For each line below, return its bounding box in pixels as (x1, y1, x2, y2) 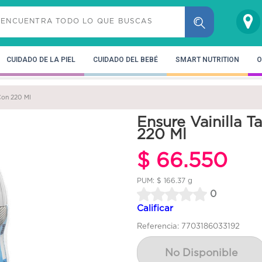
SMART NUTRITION (175, 55, 239, 64)
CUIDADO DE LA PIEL (6, 55, 75, 64)
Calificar (137, 202, 173, 213)
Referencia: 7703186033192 (137, 221, 240, 230)
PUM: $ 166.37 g (137, 176, 192, 184)
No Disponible (165, 246, 237, 258)
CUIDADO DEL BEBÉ (93, 55, 158, 64)
